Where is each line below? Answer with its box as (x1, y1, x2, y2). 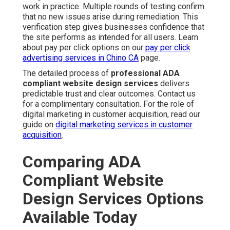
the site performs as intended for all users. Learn (23, 32, 198, 43)
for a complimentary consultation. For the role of (23, 99, 194, 109)
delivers (158, 79, 189, 89)
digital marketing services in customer (55, 120, 193, 130)
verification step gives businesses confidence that (23, 22, 204, 32)
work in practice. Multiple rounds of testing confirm (23, 2, 204, 12)
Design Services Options (23, 189, 204, 209)
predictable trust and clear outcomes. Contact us (23, 89, 196, 99)
